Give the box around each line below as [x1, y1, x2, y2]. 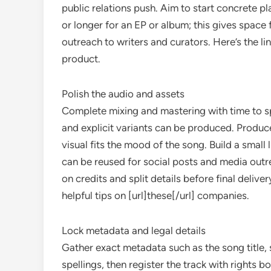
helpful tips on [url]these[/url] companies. [62, 189, 249, 201]
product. [62, 53, 100, 65]
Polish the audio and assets [62, 88, 184, 100]
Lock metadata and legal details [62, 224, 206, 237]
